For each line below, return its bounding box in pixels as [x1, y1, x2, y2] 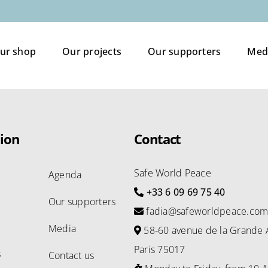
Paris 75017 [134, 243, 185, 256]
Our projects [62, 44, 122, 58]
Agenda [48, 168, 82, 181]
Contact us [48, 249, 95, 262]
